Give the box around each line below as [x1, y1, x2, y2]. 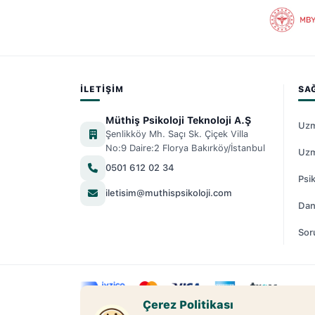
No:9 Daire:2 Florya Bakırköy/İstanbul [105, 142, 265, 153]
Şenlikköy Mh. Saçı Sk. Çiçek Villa [105, 128, 248, 139]
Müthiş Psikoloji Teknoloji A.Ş [105, 114, 251, 126]
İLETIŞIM [80, 84, 124, 94]
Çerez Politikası [143, 298, 233, 311]
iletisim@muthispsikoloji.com [105, 188, 232, 199]
